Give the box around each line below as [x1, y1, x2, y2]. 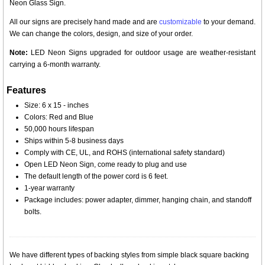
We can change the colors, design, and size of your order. [9, 30, 193, 38]
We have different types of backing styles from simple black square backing [9, 251, 249, 259]
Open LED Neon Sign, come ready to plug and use [24, 160, 187, 169]
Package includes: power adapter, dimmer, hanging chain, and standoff [24, 196, 251, 204]
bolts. [24, 208, 41, 216]
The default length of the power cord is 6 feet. [24, 172, 168, 180]
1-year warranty [24, 184, 75, 192]
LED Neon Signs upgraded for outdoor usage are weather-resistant [28, 49, 256, 57]
